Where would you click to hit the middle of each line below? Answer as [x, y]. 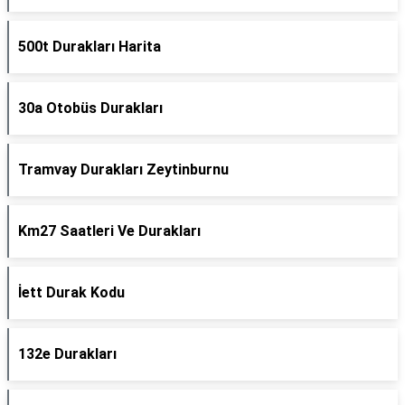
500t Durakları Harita [89, 47]
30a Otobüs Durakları [90, 108]
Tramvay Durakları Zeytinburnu [123, 170]
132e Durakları [67, 354]
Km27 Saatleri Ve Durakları [109, 231]
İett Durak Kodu [71, 292]
